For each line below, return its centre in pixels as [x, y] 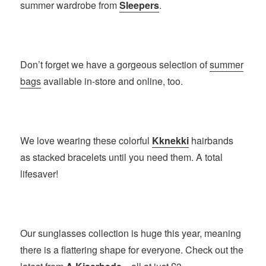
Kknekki [171, 141]
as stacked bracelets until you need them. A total [122, 157]
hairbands [211, 141]
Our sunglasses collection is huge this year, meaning [131, 233]
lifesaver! [39, 174]
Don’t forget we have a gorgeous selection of [115, 65]
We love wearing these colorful [86, 141]
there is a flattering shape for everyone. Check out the [132, 250]
